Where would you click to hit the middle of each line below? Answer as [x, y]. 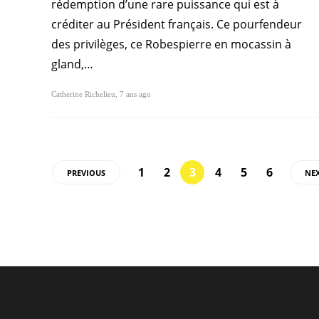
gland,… [72, 64]
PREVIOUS [86, 173]
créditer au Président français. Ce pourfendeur [177, 25]
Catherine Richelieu [83, 94]
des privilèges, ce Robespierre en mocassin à [171, 45]
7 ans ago [135, 94]
